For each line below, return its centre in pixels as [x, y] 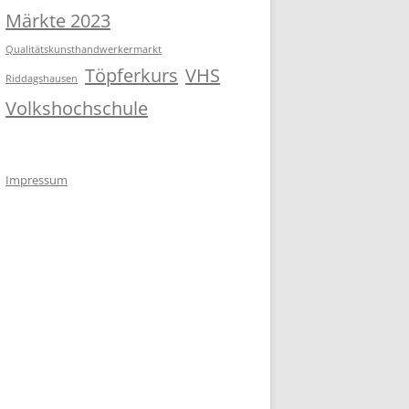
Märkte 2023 [58, 20]
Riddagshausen [42, 78]
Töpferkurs [131, 75]
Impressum [37, 179]
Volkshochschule [77, 108]
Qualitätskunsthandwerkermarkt [84, 49]
